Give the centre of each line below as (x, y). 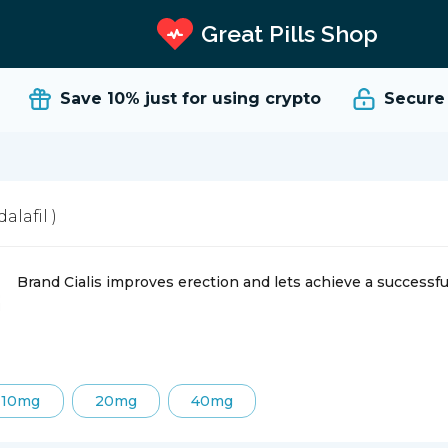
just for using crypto (213, 98)
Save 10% (80, 98)
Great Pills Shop (289, 33)
